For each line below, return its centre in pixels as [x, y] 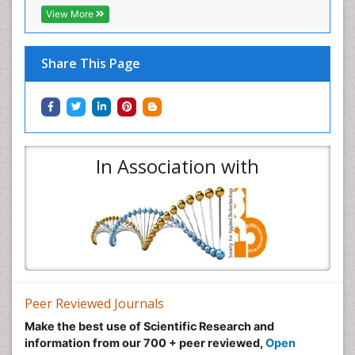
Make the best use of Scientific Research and [149, 326]
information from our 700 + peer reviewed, [145, 342]
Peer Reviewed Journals [94, 303]
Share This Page [91, 63]
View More [71, 13]
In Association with [177, 166]
